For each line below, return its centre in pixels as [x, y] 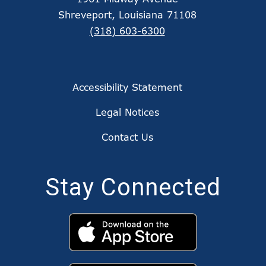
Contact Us [127, 137]
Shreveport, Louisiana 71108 [127, 15]
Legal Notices [127, 113]
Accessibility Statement [127, 88]
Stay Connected [133, 188]
